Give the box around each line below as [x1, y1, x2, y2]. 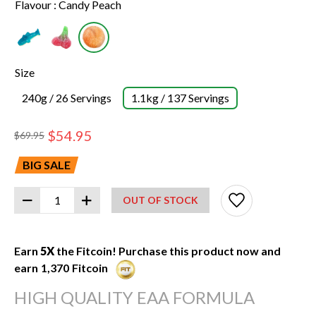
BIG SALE [23, 157, 71, 171]
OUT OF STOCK [123, 194, 198, 207]
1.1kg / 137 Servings [131, 90, 229, 104]
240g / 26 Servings [22, 90, 111, 104]
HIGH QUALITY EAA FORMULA [14, 286, 255, 308]
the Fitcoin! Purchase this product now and [54, 243, 281, 257]
